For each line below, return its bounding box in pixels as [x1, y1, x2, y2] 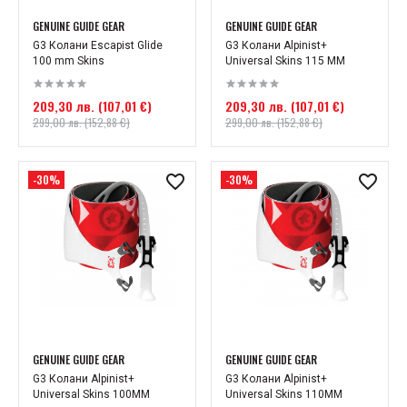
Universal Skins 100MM [33, 388, 150, 401]
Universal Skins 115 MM [225, 55, 345, 67]
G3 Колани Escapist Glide [33, 39, 163, 52]
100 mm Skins [33, 55, 104, 67]
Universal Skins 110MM [225, 388, 342, 401]
